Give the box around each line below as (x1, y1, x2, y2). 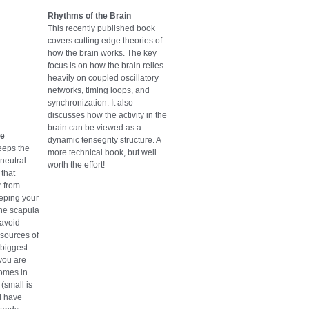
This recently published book (48, 23, 155, 34)
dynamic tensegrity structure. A (48, 135, 161, 146)
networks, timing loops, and (48, 86, 150, 96)
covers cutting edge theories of (48, 36, 162, 46)
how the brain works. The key (48, 48, 157, 59)
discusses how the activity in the (48, 110, 167, 121)
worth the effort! (48, 160, 105, 170)
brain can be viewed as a (48, 123, 141, 133)
